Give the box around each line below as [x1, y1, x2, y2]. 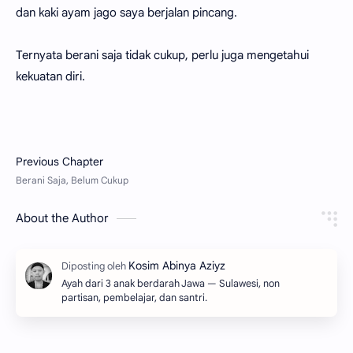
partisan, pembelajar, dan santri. [61, 291, 207, 304]
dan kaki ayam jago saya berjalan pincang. [16, 5, 237, 20]
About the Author [16, 210, 109, 225]
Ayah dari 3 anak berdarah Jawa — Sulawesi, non [61, 277, 280, 290]
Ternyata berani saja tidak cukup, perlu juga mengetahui [16, 47, 309, 62]
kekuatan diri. [16, 69, 88, 84]
